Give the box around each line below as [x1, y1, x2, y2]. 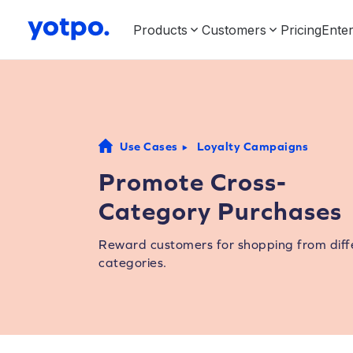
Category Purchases [98, 196, 342, 225]
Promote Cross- [98, 167, 287, 196]
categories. [98, 255, 167, 269]
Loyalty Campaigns [196, 139, 308, 153]
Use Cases [120, 139, 178, 153]
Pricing [281, 21, 321, 38]
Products [133, 21, 188, 38]
